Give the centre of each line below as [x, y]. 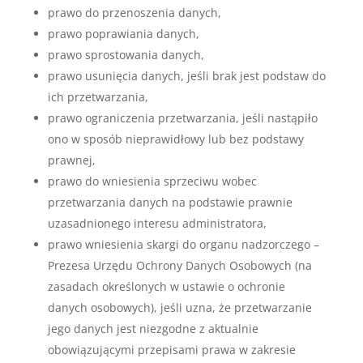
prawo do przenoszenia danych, [136, 13]
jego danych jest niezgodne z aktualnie [153, 329]
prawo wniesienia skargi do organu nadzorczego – [183, 244]
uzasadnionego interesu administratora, [158, 223]
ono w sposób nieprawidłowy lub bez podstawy [175, 139]
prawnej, [73, 160]
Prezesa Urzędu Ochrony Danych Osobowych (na [179, 265]
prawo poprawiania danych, [125, 34]
